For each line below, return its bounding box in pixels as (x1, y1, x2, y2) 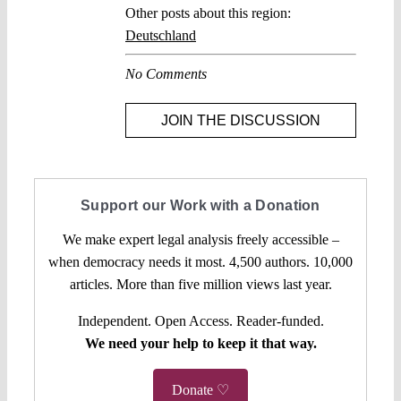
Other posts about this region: (125, 5, 291, 21)
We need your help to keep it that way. (84, 335, 317, 351)
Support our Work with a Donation (81, 197, 320, 213)
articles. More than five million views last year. (69, 276, 332, 292)
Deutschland (125, 28, 196, 44)
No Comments (125, 66, 207, 82)
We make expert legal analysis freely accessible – (62, 231, 339, 247)
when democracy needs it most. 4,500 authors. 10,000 (48, 253, 353, 269)
